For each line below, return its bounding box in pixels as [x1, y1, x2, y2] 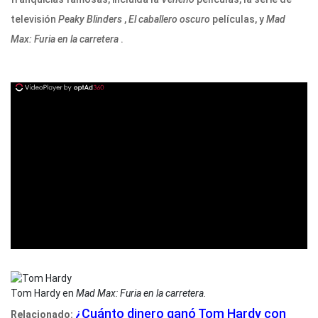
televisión [11, 13, 56, 25]
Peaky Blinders [56, 13, 122, 25]
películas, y [210, 13, 264, 25]
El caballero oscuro [126, 13, 210, 25]
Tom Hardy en [11, 287, 74, 300]
